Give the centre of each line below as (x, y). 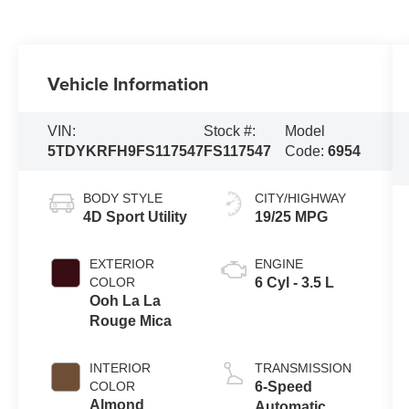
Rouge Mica (131, 321)
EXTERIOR (122, 264)
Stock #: (230, 131)
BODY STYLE (123, 199)
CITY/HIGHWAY (300, 199)
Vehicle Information (129, 84)
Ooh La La (126, 301)
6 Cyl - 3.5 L (294, 283)
